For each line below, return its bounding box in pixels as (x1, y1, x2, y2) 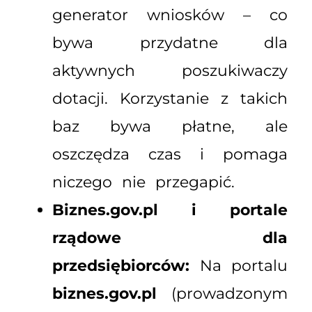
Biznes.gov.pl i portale (52, 201, 288, 220)
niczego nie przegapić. (52, 173, 235, 192)
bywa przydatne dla (52, 33, 288, 53)
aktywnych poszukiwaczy (52, 61, 288, 81)
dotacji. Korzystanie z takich (52, 89, 288, 109)
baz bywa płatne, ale (52, 117, 288, 136)
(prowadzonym (157, 284, 288, 304)
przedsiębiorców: (52, 256, 189, 276)
